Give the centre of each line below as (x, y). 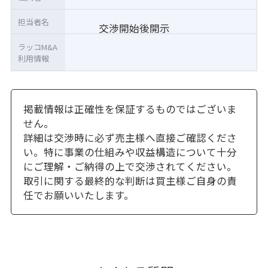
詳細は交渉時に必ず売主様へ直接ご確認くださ (130, 137)
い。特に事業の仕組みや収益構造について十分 (130, 152)
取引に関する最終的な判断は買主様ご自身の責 (130, 180)
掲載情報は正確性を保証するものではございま (130, 109)
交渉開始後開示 (134, 28)
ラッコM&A (38, 47)
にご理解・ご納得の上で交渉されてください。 (130, 166)
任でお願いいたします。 (78, 195)
